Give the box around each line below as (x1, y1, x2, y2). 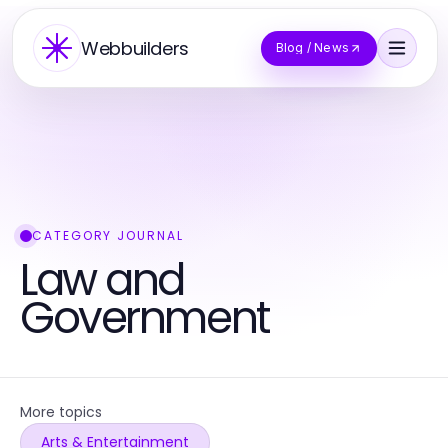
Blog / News (275, 40, 349, 55)
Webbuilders (81, 35, 190, 61)
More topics (20, 402, 102, 422)
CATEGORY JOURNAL (32, 227, 184, 244)
